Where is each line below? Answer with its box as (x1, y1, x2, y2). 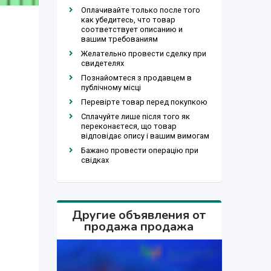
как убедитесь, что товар (80, 15, 175, 24)
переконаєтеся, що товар (80, 121, 177, 131)
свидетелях (80, 58, 124, 68)
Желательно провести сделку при (80, 48, 206, 58)
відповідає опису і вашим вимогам (80, 131, 209, 140)
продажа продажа (84, 218, 194, 235)
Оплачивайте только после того (80, 5, 200, 15)
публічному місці (80, 82, 141, 92)
